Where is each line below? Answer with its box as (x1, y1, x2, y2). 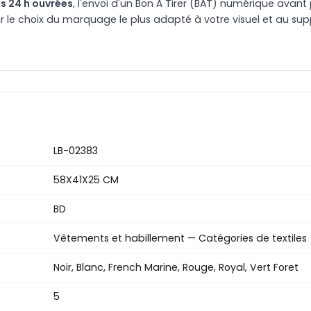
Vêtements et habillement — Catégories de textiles (53, 231, 307, 246)
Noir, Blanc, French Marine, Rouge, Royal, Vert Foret (53, 260, 299, 275)
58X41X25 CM (53, 173, 119, 187)
